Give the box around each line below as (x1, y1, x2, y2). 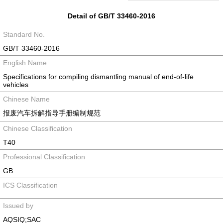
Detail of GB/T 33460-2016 (68, 12, 155, 20)
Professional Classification (3, 153, 85, 161)
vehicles (3, 81, 28, 89)
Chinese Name (3, 95, 50, 103)
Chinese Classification (3, 124, 72, 132)
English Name (3, 59, 47, 67)
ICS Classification (3, 181, 58, 189)
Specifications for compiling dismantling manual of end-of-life (3, 73, 194, 81)
